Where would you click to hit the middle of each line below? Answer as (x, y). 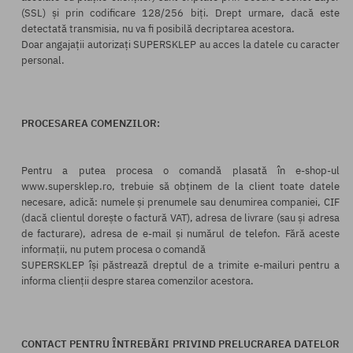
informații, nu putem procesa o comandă (113, 249)
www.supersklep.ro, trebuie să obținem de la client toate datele (180, 186)
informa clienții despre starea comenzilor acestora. (137, 281)
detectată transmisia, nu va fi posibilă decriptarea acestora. (158, 29)
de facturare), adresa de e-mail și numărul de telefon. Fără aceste (180, 234)
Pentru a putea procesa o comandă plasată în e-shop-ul (180, 171)
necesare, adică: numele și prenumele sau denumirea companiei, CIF (180, 202)
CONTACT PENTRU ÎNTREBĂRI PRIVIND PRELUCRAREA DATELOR (180, 344)
